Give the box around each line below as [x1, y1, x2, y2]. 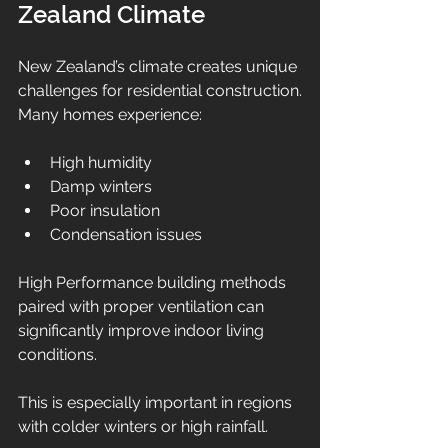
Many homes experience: [18, 105, 202, 125]
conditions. [18, 345, 97, 365]
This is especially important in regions [18, 393, 296, 413]
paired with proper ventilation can [18, 297, 268, 317]
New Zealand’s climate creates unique [18, 57, 301, 77]
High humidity [50, 153, 152, 173]
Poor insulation [50, 201, 160, 221]
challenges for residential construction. [18, 81, 302, 101]
